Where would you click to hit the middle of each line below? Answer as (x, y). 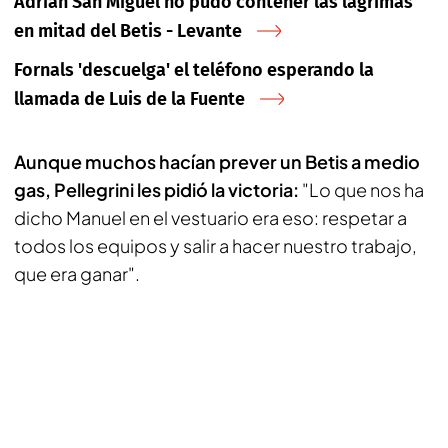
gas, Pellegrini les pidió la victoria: (158, 189)
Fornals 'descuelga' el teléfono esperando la (194, 70)
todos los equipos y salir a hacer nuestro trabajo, (215, 245)
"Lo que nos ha (363, 189)
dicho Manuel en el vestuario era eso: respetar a (210, 217)
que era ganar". (77, 273)
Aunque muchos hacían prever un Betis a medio (217, 161)
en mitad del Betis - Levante (128, 31)
